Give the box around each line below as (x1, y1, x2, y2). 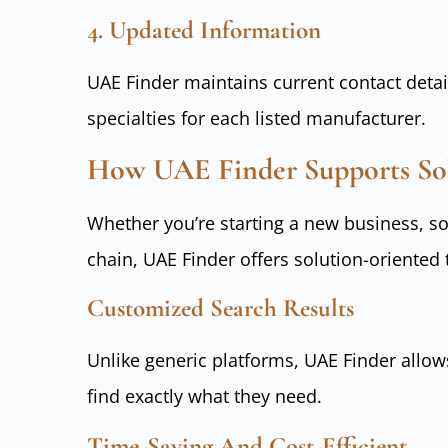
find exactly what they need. (87, 384, 322, 409)
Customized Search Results (87, 293, 354, 324)
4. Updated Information (87, 14, 321, 45)
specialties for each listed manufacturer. (87, 105, 426, 130)
